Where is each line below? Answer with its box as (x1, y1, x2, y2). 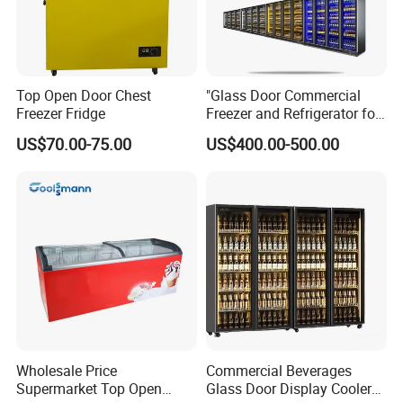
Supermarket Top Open (16, 378, 163, 399)
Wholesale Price (16, 360, 118, 381)
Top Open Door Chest (16, 85, 152, 106)
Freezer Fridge (16, 103, 106, 124)
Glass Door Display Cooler (205, 378, 372, 399)
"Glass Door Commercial (205, 85, 361, 106)
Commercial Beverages (205, 360, 352, 381)
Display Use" (205, 121, 285, 142)
